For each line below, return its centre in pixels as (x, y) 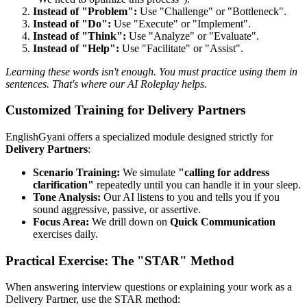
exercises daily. (65, 234)
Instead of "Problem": (85, 11)
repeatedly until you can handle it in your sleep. (197, 184)
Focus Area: (61, 221)
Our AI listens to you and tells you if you (190, 197)
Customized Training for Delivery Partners (125, 110)
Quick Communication (223, 221)
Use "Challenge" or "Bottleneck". (212, 11)
